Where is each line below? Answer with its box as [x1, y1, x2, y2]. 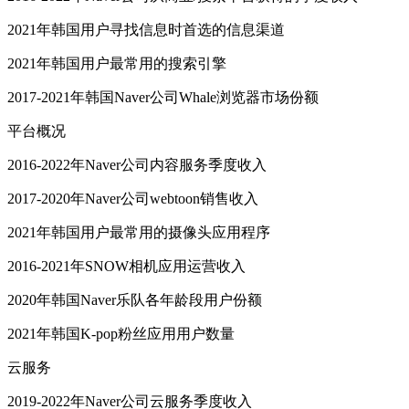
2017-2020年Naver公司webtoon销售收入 [7, 190, 258, 206]
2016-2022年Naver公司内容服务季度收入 [7, 156, 267, 173]
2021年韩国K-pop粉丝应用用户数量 [7, 325, 235, 341]
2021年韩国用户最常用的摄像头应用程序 [7, 224, 270, 240]
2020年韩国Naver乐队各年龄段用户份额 [7, 291, 262, 308]
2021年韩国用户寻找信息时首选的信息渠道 [7, 21, 285, 37]
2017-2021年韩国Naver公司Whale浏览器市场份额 [7, 89, 319, 105]
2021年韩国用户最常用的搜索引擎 [7, 55, 226, 71]
